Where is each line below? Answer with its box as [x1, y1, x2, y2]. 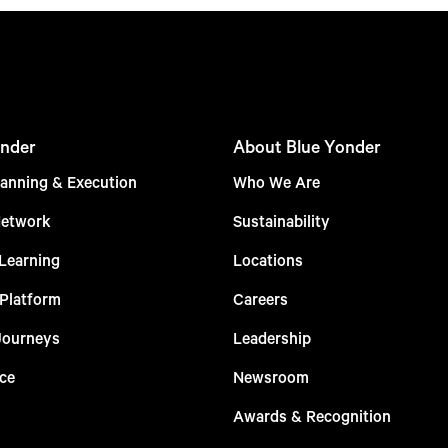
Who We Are [232, 171, 320, 193]
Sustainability [232, 210, 330, 232]
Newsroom [232, 366, 309, 388]
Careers [232, 288, 288, 310]
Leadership [232, 327, 311, 349]
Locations [232, 249, 303, 271]
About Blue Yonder [232, 134, 381, 159]
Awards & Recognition [232, 405, 391, 427]
